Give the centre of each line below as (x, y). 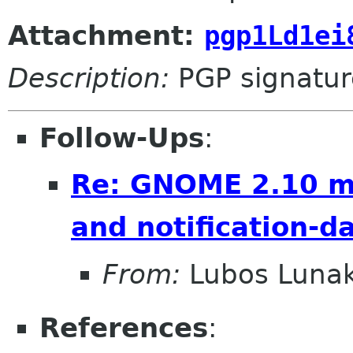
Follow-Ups (122, 137)
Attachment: (106, 35)
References (124, 327)
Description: (89, 78)
